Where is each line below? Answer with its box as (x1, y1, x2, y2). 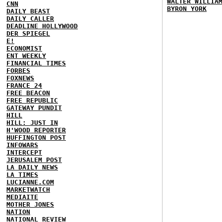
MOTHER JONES (6, 200, 54, 208)
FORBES (6, 66, 30, 74)
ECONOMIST (6, 44, 42, 52)
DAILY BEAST (6, 7, 50, 15)
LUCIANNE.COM (6, 178, 54, 186)
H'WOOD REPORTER (6, 126, 66, 134)
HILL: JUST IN (6, 118, 58, 126)
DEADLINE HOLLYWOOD (6, 22, 78, 30)
